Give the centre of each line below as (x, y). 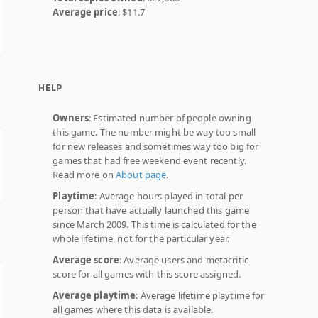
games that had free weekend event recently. (149, 160)
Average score (86, 260)
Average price (86, 12)
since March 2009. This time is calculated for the (154, 224)
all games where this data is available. (133, 309)
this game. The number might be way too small (154, 132)
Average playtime (94, 295)
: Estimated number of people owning (170, 118)
